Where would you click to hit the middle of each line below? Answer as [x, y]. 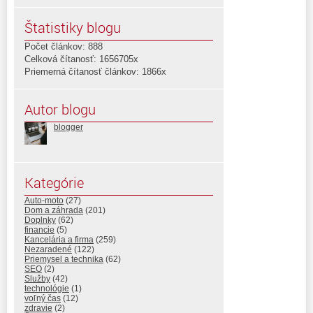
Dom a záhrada [54, 210]
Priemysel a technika [64, 259]
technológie [47, 288]
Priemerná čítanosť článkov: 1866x [95, 71]
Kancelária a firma [59, 239]
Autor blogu [60, 109]
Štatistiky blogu [73, 27]
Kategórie [54, 182]
